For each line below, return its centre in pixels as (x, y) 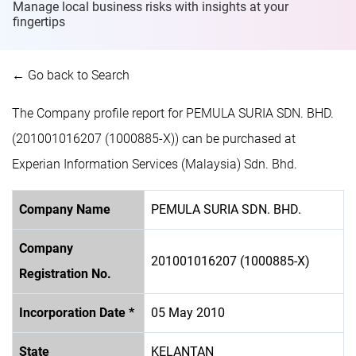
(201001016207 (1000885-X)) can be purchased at (154, 138)
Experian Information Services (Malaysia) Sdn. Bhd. (155, 164)
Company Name (65, 209)
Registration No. (65, 273)
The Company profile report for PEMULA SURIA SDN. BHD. (173, 113)
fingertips (39, 21)
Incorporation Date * (77, 312)
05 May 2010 (188, 312)
